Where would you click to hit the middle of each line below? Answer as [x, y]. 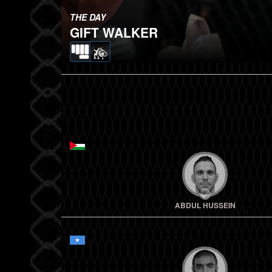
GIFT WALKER [114, 32]
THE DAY [88, 17]
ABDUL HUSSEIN [205, 205]
